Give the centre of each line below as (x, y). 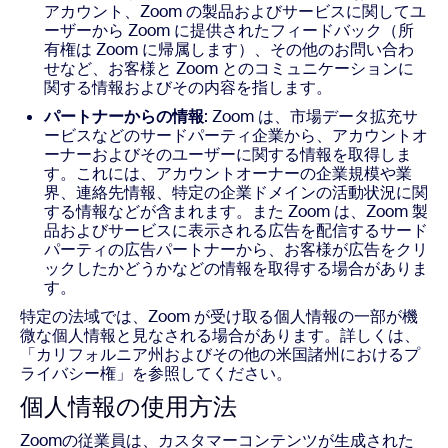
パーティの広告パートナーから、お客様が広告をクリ (236, 249)
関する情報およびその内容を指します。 (188, 87)
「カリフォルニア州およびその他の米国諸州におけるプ (220, 354)
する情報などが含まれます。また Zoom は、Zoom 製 (236, 211)
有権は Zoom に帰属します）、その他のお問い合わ (229, 49)
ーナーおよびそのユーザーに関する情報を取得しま (228, 154)
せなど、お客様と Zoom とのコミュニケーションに (229, 68)
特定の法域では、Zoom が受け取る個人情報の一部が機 (219, 316)
